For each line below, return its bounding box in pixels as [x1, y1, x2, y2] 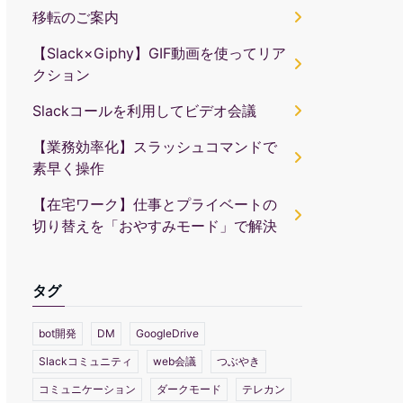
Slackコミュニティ [39, 354, 132, 369]
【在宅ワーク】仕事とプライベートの [32, 195, 277, 214]
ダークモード [157, 382, 221, 397]
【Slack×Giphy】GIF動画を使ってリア [32, 44, 286, 63]
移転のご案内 [32, 8, 119, 27]
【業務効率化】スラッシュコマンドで [32, 138, 277, 157]
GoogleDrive [136, 327, 199, 341]
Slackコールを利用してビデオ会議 [32, 102, 256, 121]
